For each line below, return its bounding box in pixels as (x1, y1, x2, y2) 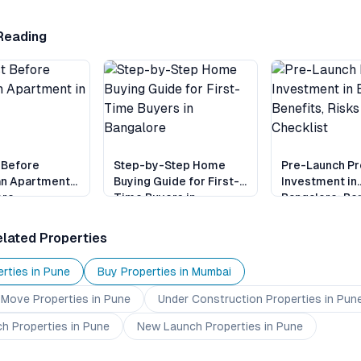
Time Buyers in (114, 191, 196, 204)
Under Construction (158, 293, 263, 305)
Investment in (281, 175, 357, 188)
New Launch (137, 320, 202, 333)
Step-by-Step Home (114, 159, 226, 172)
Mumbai (192, 265, 231, 278)
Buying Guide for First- (114, 175, 239, 188)
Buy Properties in (98, 265, 192, 278)
